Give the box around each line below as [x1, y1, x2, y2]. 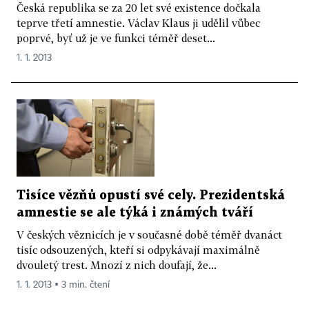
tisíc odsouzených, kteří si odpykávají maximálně [17, 243, 260, 257]
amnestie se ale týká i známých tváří [17, 207, 253, 219]
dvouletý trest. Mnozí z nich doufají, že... [17, 259, 217, 272]
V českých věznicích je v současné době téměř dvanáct [17, 228, 282, 241]
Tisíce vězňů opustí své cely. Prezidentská [17, 190, 285, 202]
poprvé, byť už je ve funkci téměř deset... [17, 31, 215, 44]
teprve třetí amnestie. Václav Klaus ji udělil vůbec [17, 16, 260, 29]
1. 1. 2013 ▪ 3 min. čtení [17, 280, 110, 290]
